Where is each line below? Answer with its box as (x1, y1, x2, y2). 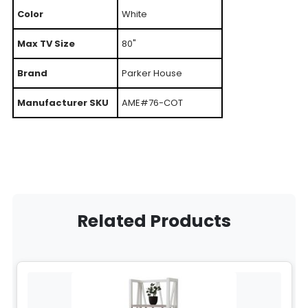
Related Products (77, 208, 231, 233)
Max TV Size (16, 36, 75, 50)
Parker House (121, 66, 182, 80)
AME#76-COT (121, 96, 183, 109)
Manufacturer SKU (16, 96, 109, 109)
